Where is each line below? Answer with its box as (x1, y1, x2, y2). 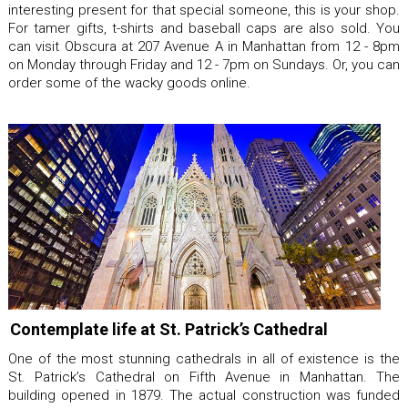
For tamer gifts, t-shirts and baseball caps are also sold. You (8, 19, 400, 36)
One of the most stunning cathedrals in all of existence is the (8, 350, 400, 367)
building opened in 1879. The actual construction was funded (8, 386, 400, 403)
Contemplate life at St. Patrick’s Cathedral (10, 319, 328, 339)
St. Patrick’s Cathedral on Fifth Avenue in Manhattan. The (8, 368, 400, 385)
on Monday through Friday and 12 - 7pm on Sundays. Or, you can (8, 56, 400, 73)
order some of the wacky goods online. (8, 74, 250, 91)
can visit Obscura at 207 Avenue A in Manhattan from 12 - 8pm (8, 37, 400, 55)
